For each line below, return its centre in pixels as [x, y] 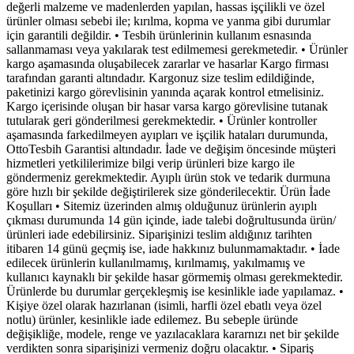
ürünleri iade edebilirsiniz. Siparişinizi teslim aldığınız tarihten [159, 235]
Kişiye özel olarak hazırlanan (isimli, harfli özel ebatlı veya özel [164, 306]
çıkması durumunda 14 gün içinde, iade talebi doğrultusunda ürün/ [171, 220]
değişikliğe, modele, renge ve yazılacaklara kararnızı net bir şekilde [173, 334]
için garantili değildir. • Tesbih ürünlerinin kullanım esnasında [159, 36]
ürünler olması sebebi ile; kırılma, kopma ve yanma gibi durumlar [168, 21]
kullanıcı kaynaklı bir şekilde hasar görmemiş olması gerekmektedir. [175, 277]
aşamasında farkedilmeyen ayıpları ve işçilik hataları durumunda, [167, 135]
